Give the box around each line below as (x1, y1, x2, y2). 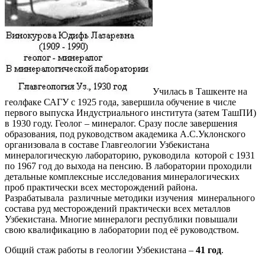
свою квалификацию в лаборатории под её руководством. (5, 224, 239, 235)
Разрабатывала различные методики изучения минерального (5, 192, 255, 203)
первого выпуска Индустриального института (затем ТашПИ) (5, 107, 256, 118)
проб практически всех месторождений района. (5, 182, 198, 192)
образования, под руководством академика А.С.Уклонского (5, 128, 245, 139)
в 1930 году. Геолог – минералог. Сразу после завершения (5, 118, 237, 128)
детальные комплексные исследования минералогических (5, 171, 240, 182)
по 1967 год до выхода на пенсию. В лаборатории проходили (5, 160, 252, 171)
